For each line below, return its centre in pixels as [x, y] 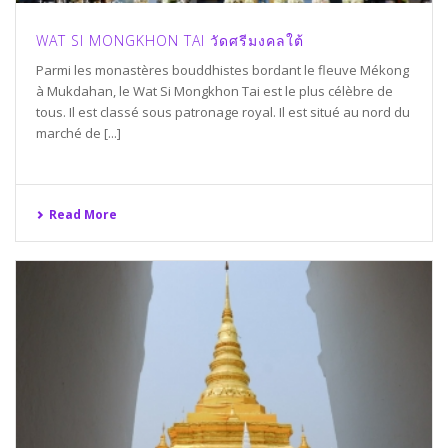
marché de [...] [78, 132]
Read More [83, 214]
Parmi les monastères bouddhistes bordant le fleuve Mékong [222, 69]
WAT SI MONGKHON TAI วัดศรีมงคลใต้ [170, 40]
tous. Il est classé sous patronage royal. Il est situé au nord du [223, 111]
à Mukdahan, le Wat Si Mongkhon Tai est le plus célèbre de [214, 90]
